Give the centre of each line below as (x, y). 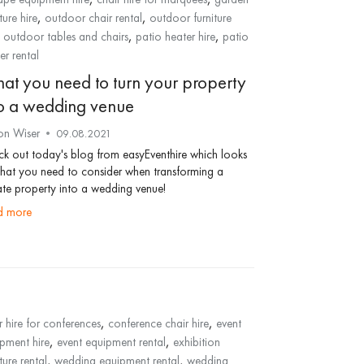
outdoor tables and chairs (65, 37)
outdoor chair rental (93, 18)
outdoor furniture (190, 18)
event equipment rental (111, 342)
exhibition (196, 342)
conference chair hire (158, 323)
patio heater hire (175, 37)
